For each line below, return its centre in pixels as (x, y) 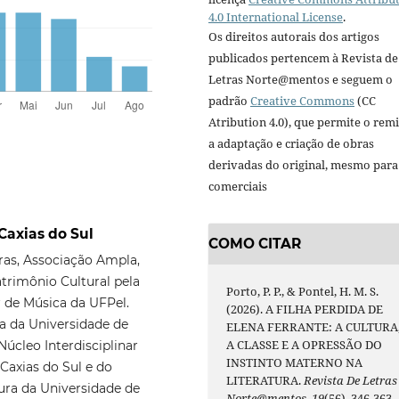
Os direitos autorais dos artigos (294, 37)
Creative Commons (302, 101)
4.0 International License (276, 17)
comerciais (238, 187)
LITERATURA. (265, 380)
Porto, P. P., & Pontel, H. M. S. (303, 291)
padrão (229, 101)
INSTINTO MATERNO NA (295, 362)
